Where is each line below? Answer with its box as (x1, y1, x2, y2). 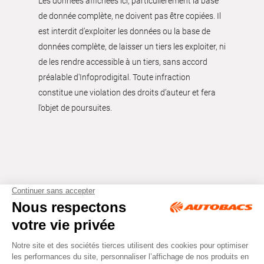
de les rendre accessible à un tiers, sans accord (38, 57, 207, 67)
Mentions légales (54, 249, 115, 259)
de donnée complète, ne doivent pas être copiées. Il (38, 11, 221, 21)
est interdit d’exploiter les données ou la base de (38, 26, 210, 36)
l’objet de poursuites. (38, 103, 112, 113)
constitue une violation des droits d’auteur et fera (38, 87, 216, 97)
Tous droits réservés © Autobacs (53, 227, 171, 237)
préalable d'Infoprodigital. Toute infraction (38, 72, 190, 82)
